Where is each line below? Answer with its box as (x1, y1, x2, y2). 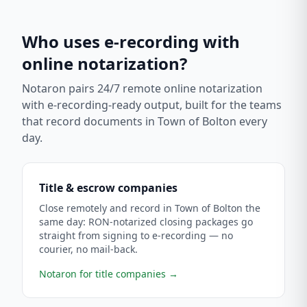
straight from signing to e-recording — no (39, 229, 233, 242)
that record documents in (22, 114, 158, 129)
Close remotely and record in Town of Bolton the (39, 201, 260, 214)
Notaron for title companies (39, 267, 166, 280)
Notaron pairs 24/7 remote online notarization (22, 81, 262, 96)
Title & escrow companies (39, 180, 177, 195)
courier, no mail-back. (39, 243, 138, 256)
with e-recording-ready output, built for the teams (22, 97, 282, 112)
